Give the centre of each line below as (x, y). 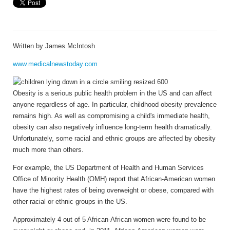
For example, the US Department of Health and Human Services (108, 167)
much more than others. (48, 149)
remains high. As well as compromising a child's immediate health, (111, 116)
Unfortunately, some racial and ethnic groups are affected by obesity (114, 138)
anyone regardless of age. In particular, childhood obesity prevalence (115, 104)
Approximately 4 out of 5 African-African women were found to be (109, 219)
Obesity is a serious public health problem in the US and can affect (112, 93)
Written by (28, 46)
